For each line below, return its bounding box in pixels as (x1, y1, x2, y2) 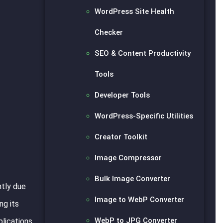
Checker (95, 27, 123, 37)
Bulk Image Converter (95, 174, 171, 183)
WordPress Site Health (95, 6, 175, 16)
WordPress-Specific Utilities (95, 111, 194, 120)
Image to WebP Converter (95, 195, 185, 204)
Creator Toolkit (95, 132, 148, 141)
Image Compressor (95, 153, 162, 162)
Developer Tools (95, 90, 150, 100)
